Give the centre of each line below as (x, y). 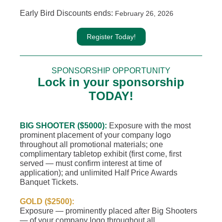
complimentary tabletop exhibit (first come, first (101, 154)
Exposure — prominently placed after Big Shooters (109, 211)
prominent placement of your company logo (95, 135)
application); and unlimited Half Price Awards (99, 173)
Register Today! (111, 37)
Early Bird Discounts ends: (66, 13)
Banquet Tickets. (49, 182)
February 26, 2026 (143, 13)
